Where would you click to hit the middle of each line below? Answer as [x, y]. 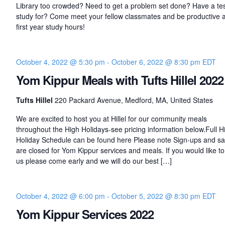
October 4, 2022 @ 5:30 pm [60, 62]
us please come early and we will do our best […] [94, 161]
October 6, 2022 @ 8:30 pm [156, 62]
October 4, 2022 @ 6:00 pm [60, 196]
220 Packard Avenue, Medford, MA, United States [134, 100]
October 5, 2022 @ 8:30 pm [156, 196]
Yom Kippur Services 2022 [85, 214]
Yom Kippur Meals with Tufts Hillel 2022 [120, 80]
